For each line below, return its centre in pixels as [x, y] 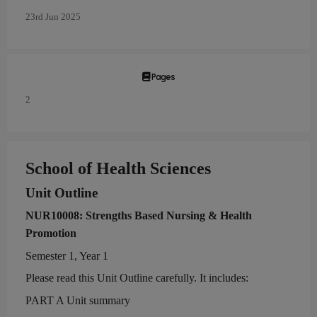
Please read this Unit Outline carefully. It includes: [137, 278]
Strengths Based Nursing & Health [169, 216]
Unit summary [98, 301]
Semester [46, 255]
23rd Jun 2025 [53, 16]
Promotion [51, 234]
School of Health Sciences [118, 168]
